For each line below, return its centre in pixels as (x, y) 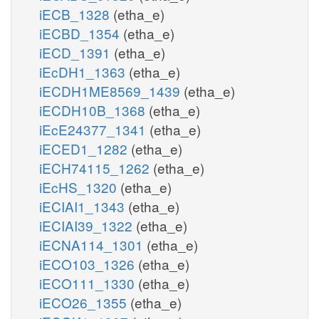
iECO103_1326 (89, 263)
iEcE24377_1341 (94, 129)
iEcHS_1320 (80, 187)
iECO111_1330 (89, 283)
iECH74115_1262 (96, 167)
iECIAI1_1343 (84, 206)
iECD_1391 (77, 52)
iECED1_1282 (85, 148)
